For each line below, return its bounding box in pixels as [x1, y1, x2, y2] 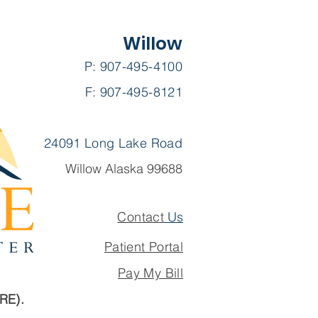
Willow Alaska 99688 [65, 160, 182, 177]
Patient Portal [104, 238, 183, 255]
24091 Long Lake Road [43, 135, 182, 151]
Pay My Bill [118, 265, 183, 281]
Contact [117, 209, 164, 225]
